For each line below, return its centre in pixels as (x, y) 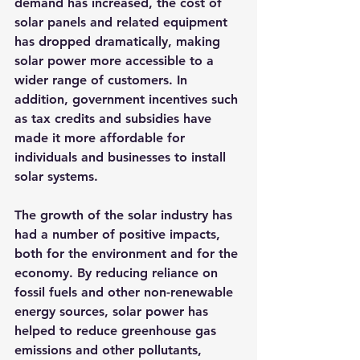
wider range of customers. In (103, 80)
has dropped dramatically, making (119, 41)
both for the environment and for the (128, 254)
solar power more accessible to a (116, 61)
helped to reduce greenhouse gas (117, 331)
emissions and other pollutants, (110, 350)
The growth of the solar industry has (125, 215)
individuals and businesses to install (122, 157)
